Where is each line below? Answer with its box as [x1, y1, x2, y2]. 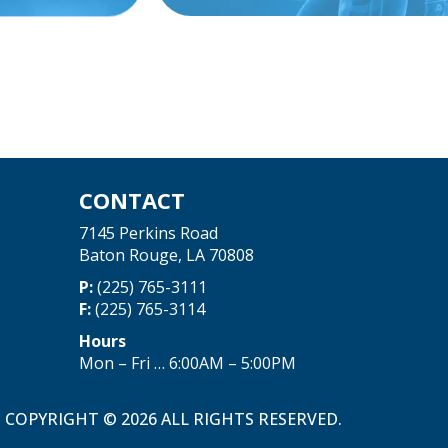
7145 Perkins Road [78, 222, 218, 245]
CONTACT [78, 185, 185, 216]
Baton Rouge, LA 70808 [78, 244, 254, 267]
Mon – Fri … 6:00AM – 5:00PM [78, 352, 296, 375]
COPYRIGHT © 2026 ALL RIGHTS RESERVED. [5, 408, 342, 431]
